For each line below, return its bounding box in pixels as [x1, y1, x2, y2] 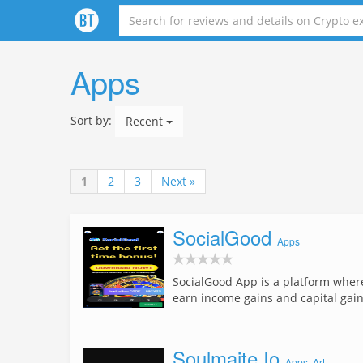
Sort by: [70, 112, 112, 128]
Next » [161, 173, 195, 189]
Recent [126, 113, 166, 129]
